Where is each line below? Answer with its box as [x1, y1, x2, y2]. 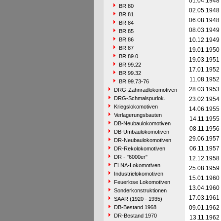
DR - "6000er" [113, 154, 147, 160]
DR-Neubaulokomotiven [113, 137, 171, 143]
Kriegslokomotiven [113, 104, 158, 110]
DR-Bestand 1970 [113, 213, 157, 219]
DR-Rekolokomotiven [113, 146, 165, 151]
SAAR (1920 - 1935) [113, 196, 162, 202]
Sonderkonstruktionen [113, 187, 167, 193]
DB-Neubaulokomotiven [113, 120, 171, 126]
